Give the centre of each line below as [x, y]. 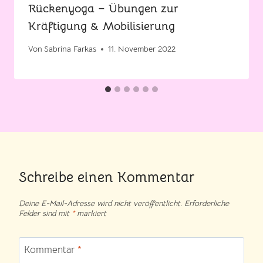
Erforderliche [207, 203]
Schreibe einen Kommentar [107, 178]
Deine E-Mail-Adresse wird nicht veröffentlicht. [100, 203]
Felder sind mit [45, 213]
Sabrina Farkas [70, 49]
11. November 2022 [142, 49]
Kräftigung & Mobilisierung [102, 26]
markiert [90, 213]
